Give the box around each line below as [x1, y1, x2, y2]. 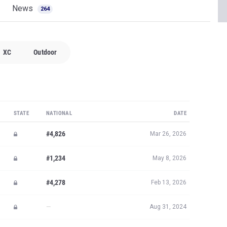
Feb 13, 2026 [151, 179, 186, 186]
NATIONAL [46, 110, 72, 117]
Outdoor [33, 48, 57, 56]
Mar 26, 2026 [150, 130, 186, 137]
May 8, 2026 [153, 155, 186, 162]
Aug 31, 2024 [149, 203, 186, 210]
